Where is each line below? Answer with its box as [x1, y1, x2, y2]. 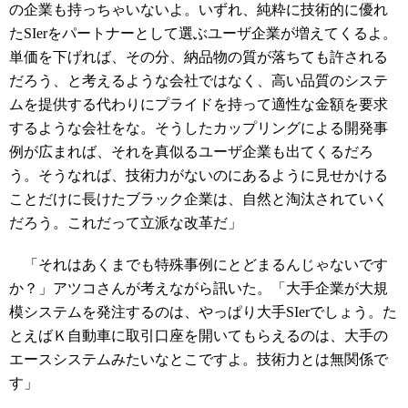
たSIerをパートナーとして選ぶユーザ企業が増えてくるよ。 [9, 25, 397, 41]
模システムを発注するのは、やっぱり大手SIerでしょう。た [9, 304, 397, 320]
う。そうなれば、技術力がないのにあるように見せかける [9, 168, 388, 183]
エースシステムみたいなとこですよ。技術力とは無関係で [9, 352, 388, 367]
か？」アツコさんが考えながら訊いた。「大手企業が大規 [9, 280, 388, 296]
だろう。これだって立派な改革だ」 [9, 215, 242, 230]
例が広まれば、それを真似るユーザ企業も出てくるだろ [9, 144, 373, 159]
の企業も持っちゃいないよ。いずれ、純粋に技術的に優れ [9, 2, 388, 17]
